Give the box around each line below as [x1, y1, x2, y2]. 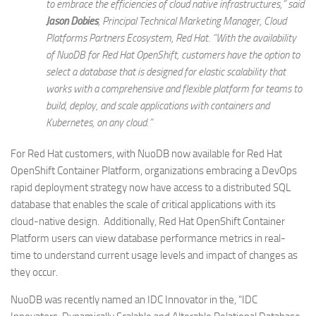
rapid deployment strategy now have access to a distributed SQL [11, 181, 291, 194]
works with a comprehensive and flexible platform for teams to [46, 83, 302, 95]
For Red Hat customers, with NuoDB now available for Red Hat [11, 147, 282, 160]
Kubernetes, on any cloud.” [46, 116, 152, 129]
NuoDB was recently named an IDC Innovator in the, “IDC [11, 293, 257, 306]
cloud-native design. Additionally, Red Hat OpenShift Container [11, 215, 285, 228]
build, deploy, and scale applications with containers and [46, 99, 269, 112]
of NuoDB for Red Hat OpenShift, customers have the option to [46, 49, 300, 61]
